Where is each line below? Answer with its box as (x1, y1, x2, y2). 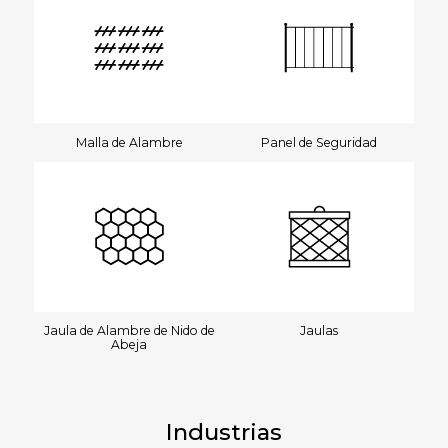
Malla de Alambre (75, 134, 183, 150)
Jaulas (300, 323, 338, 339)
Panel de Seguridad (261, 134, 377, 150)
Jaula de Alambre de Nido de (43, 323, 215, 339)
